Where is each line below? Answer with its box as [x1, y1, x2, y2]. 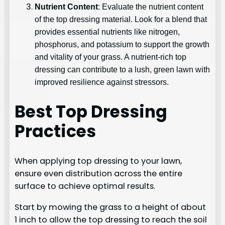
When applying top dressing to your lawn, [15, 155, 182, 167]
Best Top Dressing [15, 100, 168, 123]
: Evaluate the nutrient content [98, 2, 204, 11]
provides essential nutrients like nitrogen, [35, 27, 180, 36]
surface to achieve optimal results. [15, 180, 156, 192]
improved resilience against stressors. [35, 77, 169, 86]
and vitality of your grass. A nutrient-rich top [35, 52, 187, 61]
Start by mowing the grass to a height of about [15, 201, 206, 213]
